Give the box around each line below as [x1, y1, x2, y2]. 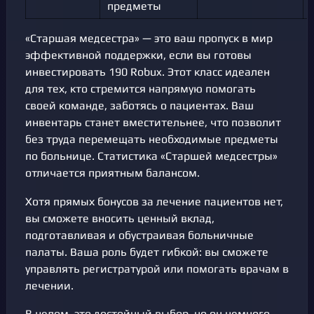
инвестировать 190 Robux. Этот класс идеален [25, 65, 270, 79]
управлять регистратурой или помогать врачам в [25, 261, 289, 275]
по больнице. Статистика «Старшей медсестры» [25, 149, 278, 163]
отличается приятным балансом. [25, 166, 200, 180]
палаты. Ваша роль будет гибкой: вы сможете [25, 245, 268, 259]
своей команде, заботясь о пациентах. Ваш [25, 99, 254, 113]
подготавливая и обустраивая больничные [25, 228, 254, 242]
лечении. [25, 278, 74, 292]
